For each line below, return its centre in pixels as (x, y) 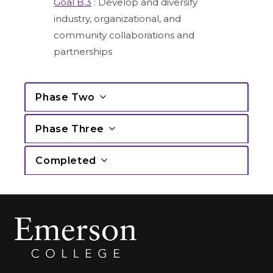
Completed (66, 160)
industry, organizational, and (118, 18)
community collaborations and (124, 35)
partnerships (83, 51)
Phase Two (65, 97)
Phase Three (70, 129)
